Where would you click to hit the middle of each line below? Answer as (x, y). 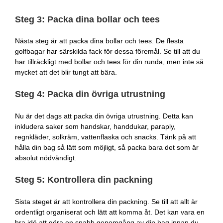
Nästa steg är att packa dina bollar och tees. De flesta (99, 41)
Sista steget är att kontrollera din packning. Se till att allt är (106, 201)
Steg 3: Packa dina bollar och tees (87, 19)
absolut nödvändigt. (46, 158)
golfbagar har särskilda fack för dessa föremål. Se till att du (108, 52)
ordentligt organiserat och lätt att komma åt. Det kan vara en (110, 212)
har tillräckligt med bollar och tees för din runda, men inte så (109, 62)
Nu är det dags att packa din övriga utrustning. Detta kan (104, 116)
